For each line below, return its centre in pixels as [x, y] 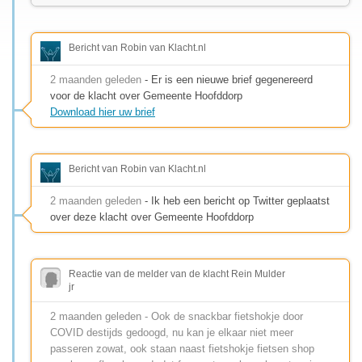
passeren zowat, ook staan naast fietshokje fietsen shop [182, 348]
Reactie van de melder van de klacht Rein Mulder [177, 274]
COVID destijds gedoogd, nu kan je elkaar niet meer [172, 332]
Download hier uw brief [103, 112]
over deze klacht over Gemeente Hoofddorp [152, 217]
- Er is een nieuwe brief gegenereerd [227, 79]
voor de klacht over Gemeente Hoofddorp [146, 95]
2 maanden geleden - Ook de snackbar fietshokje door [177, 316]
